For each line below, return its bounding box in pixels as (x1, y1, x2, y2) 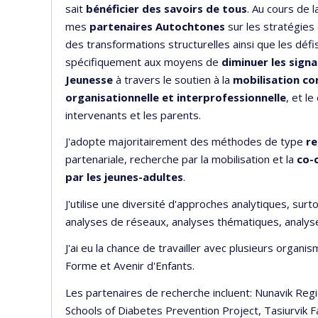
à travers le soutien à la (113, 72, 233, 87)
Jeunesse (65, 72, 113, 87)
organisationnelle (65, 89, 159, 104)
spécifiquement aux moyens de (65, 54, 221, 69)
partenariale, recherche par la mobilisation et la (65, 152, 297, 166)
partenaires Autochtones (89, 18, 225, 33)
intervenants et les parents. (65, 107, 201, 122)
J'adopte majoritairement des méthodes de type (65, 134, 303, 148)
